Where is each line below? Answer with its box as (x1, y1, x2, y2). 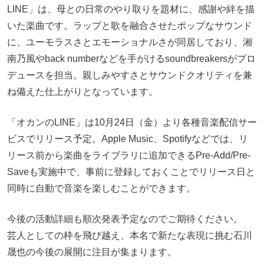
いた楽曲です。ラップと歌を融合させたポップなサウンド (7, 21, 252, 31)
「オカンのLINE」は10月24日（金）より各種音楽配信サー (7, 117, 257, 128)
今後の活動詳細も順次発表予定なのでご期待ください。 (7, 214, 243, 225)
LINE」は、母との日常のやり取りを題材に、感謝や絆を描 (7, 4, 255, 15)
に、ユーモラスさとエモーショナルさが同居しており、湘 (7, 37, 252, 48)
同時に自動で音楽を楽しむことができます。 (7, 183, 196, 194)
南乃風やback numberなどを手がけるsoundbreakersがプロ (7, 54, 256, 64)
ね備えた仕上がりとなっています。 (7, 87, 158, 97)
